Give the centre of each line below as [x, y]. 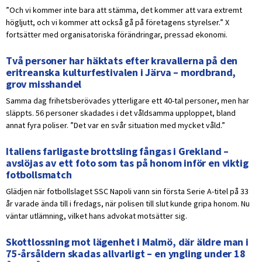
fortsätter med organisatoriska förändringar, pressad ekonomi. [117, 35]
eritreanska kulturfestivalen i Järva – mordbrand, [121, 73]
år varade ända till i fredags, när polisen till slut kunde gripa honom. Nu [128, 204]
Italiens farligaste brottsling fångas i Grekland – [118, 151]
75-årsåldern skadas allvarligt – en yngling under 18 [126, 254]
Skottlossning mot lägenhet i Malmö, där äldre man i [127, 242]
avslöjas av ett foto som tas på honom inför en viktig [127, 163]
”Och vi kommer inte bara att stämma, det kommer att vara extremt [124, 10]
